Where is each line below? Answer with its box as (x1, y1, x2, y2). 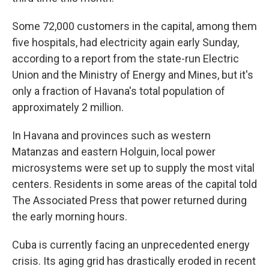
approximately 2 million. (12, 101, 124, 113)
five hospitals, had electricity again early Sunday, (12, 36, 239, 49)
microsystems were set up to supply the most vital (12, 162, 255, 174)
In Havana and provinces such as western (12, 129, 211, 142)
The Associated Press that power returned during (12, 194, 247, 207)
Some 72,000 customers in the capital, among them (12, 20, 257, 32)
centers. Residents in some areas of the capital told (12, 178, 257, 190)
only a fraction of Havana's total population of (12, 85, 225, 97)
